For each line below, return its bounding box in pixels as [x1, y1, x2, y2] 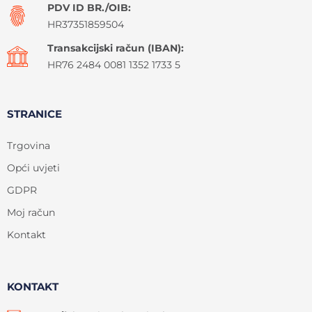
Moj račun [7, 206, 55, 219]
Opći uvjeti [7, 162, 60, 175]
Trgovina [7, 139, 50, 153]
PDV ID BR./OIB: [47, 1, 131, 15]
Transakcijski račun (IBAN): [47, 42, 184, 55]
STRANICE [7, 107, 62, 121]
